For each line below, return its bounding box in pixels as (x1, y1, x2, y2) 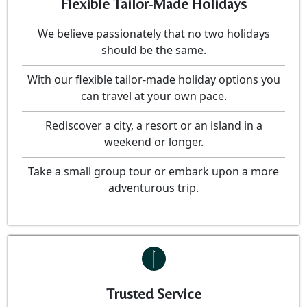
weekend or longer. (103, 134, 204, 149)
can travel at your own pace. (80, 88, 227, 103)
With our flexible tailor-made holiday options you (27, 71, 280, 87)
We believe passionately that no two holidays (37, 25, 270, 41)
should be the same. (101, 42, 206, 58)
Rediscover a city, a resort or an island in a (45, 117, 262, 133)
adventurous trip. (108, 180, 199, 195)
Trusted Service (106, 285, 201, 303)
